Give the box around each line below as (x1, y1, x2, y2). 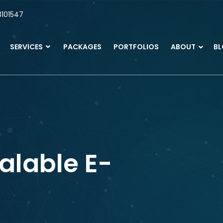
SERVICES (10, 42, 44, 52)
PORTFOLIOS (113, 42, 159, 52)
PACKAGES (63, 42, 102, 52)
